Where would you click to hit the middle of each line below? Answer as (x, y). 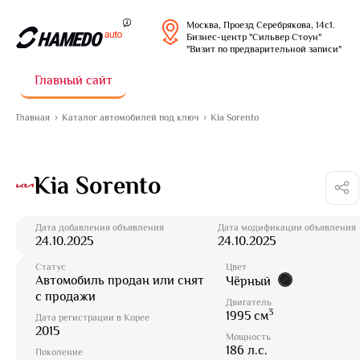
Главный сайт (73, 80)
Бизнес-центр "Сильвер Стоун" (254, 37)
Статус (51, 267)
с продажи (65, 297)
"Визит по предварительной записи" (264, 49)
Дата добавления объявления (100, 227)
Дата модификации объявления (286, 227)
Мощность (248, 337)
